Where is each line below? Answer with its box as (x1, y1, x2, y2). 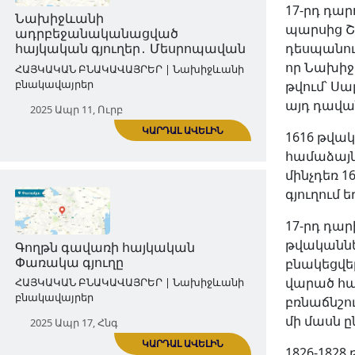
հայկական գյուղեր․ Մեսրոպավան (18, 227, 307, 250)
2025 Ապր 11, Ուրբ (37, 304, 155, 323)
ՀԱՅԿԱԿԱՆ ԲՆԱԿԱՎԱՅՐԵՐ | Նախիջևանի (18, 254, 306, 273)
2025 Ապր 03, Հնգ (37, 19, 148, 37)
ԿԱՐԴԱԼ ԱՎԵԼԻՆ (197, 132, 311, 149)
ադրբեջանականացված (18, 208, 223, 231)
